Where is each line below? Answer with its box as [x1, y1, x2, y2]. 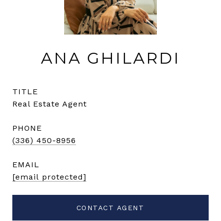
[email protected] [12, 172, 86, 182]
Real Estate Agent [12, 99, 87, 109]
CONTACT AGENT [76, 203, 145, 212]
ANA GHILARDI [41, 48, 180, 68]
